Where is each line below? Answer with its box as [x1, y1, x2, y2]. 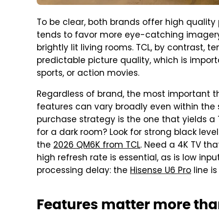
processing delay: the [37, 164, 130, 178]
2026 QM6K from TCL [53, 139, 140, 153]
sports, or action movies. [37, 67, 139, 81]
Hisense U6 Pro [130, 164, 191, 178]
